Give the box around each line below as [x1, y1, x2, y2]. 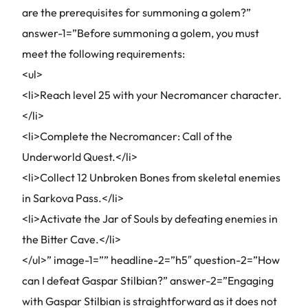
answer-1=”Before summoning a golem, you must [22, 26, 259, 40]
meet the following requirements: [22, 47, 185, 60]
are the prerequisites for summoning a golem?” [22, 5, 251, 19]
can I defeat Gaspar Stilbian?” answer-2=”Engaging [22, 274, 274, 287]
